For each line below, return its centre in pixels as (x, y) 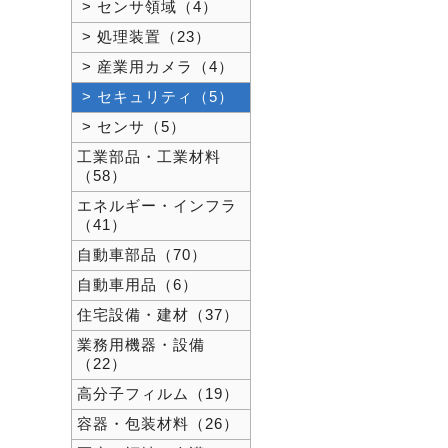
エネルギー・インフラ (157, 206)
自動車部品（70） (142, 255)
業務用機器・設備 (141, 345)
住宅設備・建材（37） (158, 315)
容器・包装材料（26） (158, 424)
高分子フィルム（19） (158, 394)
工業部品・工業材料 (149, 157)
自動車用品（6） (137, 285)
